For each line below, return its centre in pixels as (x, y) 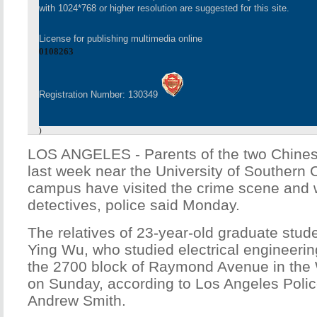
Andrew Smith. (77, 300)
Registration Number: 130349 (100, 94)
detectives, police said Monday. (134, 205)
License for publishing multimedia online (121, 39)
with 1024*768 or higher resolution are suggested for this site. (164, 8)
